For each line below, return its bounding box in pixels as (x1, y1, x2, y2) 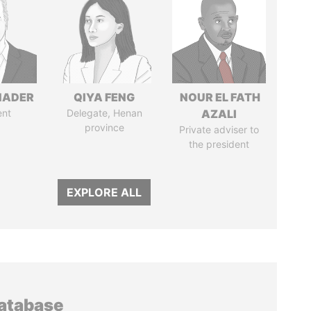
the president (188, 138, 249, 150)
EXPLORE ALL (67, 185, 142, 199)
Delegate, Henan (66, 107, 142, 119)
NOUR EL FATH (177, 90, 260, 104)
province (84, 121, 124, 133)
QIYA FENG (74, 90, 135, 104)
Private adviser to (178, 124, 259, 135)
